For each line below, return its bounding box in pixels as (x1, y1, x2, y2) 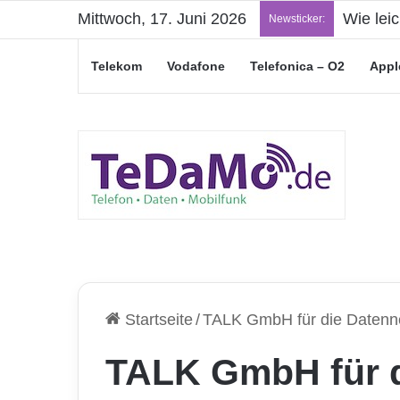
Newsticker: (269, 12, 325, 25)
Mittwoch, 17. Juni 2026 (78, 10, 246, 28)
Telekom (91, 59, 142, 73)
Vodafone (167, 59, 225, 73)
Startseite (121, 311, 193, 329)
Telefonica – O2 (250, 59, 345, 73)
